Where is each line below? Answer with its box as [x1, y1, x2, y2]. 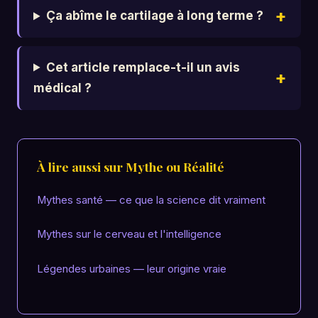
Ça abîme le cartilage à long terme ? [46, 9, 264, 23]
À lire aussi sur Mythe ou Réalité [37, 158, 225, 175]
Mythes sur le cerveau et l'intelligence [37, 228, 222, 241]
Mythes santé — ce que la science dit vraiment [37, 193, 266, 207]
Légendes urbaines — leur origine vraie [37, 262, 227, 275]
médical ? [33, 80, 92, 95]
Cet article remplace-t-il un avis [46, 60, 241, 75]
